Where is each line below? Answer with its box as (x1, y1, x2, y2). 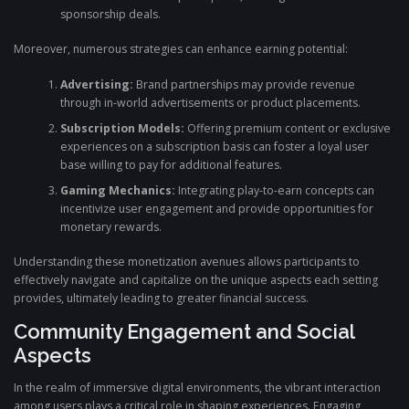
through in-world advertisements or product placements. (59, 94, 361, 110)
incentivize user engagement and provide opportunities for (59, 200, 373, 216)
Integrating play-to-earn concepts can (174, 182, 374, 198)
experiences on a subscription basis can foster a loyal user (59, 138, 369, 154)
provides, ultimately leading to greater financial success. (14, 290, 309, 307)
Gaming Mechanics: (59, 182, 175, 198)
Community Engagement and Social (14, 320, 354, 344)
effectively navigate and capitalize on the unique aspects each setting (14, 272, 378, 288)
